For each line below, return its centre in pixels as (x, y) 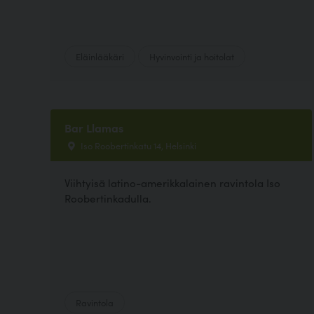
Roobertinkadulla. (108, 198)
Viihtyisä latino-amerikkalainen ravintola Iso (172, 183)
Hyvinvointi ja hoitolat (192, 56)
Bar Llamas (94, 128)
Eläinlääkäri (100, 56)
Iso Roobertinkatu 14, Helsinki (137, 145)
